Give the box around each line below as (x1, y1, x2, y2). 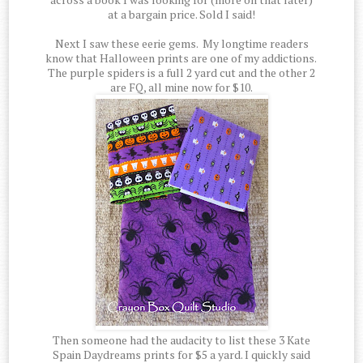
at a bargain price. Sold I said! (108, 6, 255, 23)
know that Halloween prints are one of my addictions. (45, 50, 318, 66)
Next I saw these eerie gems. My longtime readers (54, 36, 309, 52)
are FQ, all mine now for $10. (110, 79, 253, 96)
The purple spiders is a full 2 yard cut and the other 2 (48, 65, 315, 81)
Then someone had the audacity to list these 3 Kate (53, 332, 310, 348)
